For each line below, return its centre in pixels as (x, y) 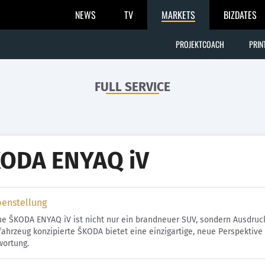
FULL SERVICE (132, 87)
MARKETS (178, 15)
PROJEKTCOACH (200, 44)
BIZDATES (240, 15)
